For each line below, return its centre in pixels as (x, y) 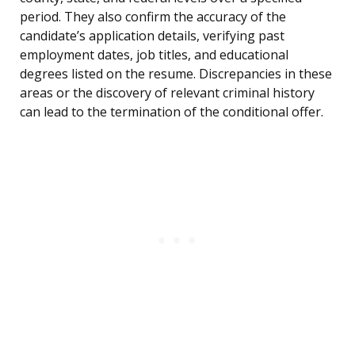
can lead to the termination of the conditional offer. (172, 112)
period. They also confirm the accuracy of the (153, 17)
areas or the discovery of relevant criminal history (167, 93)
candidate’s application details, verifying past (152, 36)
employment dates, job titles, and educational (154, 55)
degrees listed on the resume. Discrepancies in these (176, 74)
